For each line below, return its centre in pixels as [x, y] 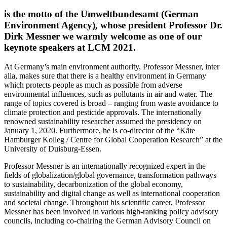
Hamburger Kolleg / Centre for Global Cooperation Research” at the [113, 140]
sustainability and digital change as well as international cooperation [112, 194]
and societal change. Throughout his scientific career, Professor [104, 203]
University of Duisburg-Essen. [53, 149]
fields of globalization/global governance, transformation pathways [110, 175]
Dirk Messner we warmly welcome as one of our [103, 36]
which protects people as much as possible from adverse [93, 85]
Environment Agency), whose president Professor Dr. [113, 25]
